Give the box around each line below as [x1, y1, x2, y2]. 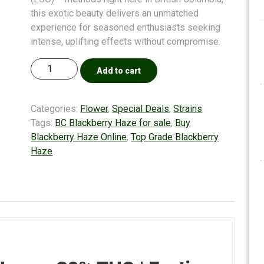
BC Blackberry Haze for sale [55, 117, 171, 129]
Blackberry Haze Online [31, 131, 127, 143]
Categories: [31, 103, 81, 115]
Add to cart [97, 66, 141, 76]
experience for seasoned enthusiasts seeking [31, 22, 221, 34]
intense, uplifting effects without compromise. [31, 36, 221, 48]
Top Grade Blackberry [131, 131, 219, 143]
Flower [80, 103, 108, 115]
